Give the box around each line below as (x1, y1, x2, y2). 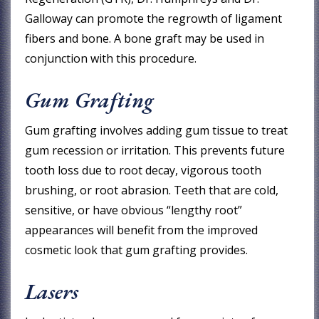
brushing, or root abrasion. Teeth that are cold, (25, 182, 279, 198)
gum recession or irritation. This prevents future (25, 142, 286, 158)
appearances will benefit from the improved (25, 221, 258, 238)
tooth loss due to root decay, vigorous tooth (25, 162, 262, 178)
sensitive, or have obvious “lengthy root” (25, 202, 243, 218)
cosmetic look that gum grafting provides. (25, 241, 249, 258)
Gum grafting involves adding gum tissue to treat (25, 122, 288, 138)
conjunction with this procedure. (25, 50, 197, 66)
